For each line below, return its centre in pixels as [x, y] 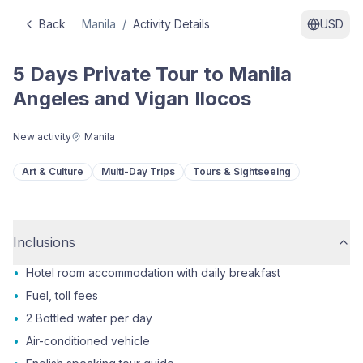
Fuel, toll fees [62, 295]
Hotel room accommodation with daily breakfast [153, 273]
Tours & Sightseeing [242, 171]
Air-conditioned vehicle [88, 341]
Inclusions [44, 242]
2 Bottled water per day [89, 318]
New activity [42, 137]
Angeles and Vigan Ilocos [132, 98]
